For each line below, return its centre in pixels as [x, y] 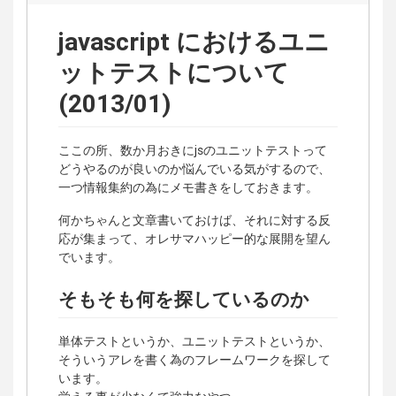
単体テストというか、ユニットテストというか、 [194, 341]
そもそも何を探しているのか [184, 300]
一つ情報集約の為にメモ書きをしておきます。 [188, 188]
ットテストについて [174, 72]
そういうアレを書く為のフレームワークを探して [194, 359]
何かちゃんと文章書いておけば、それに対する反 [194, 221]
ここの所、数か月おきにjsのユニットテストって [193, 151]
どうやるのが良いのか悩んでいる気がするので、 [194, 169]
